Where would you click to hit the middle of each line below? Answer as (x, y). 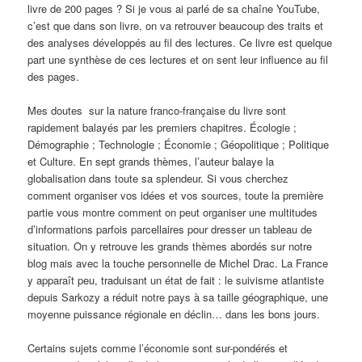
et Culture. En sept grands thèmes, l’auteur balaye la (151, 161)
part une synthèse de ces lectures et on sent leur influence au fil (178, 59)
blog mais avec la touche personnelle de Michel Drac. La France (178, 263)
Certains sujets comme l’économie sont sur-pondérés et (158, 347)
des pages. (54, 76)
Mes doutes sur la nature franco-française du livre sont (157, 110)
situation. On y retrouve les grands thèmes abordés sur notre (170, 246)
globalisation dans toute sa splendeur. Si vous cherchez (158, 178)
